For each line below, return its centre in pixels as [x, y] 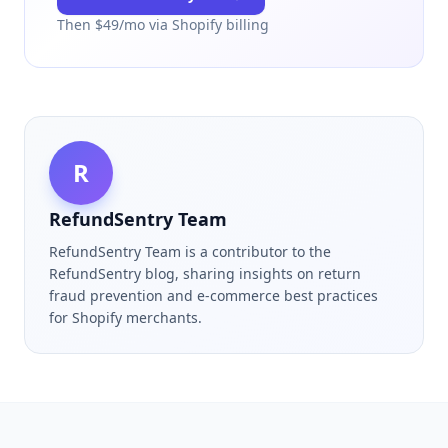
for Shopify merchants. [125, 317]
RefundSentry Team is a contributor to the [190, 251]
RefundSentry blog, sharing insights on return [205, 273]
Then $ [80, 24]
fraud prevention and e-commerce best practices [213, 295]
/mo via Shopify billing [194, 24]
